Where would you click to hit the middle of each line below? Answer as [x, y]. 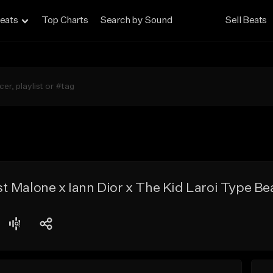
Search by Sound [136, 21]
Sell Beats [246, 21]
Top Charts [65, 21]
